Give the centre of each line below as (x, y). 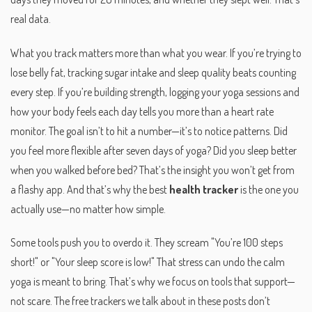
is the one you (268, 189)
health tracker (204, 189)
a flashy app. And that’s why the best (90, 189)
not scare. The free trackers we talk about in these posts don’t (140, 301)
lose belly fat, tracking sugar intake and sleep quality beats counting (153, 72)
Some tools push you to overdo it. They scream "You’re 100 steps (147, 243)
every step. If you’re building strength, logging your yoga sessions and (155, 92)
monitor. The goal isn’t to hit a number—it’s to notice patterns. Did (149, 131)
